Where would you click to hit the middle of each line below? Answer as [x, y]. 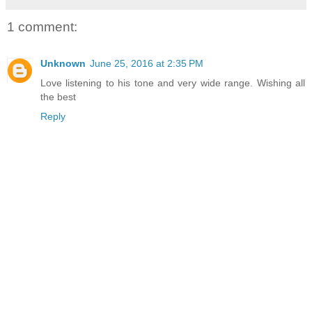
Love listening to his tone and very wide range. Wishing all [173, 83]
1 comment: [42, 27]
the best [58, 96]
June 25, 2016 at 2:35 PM [147, 63]
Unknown [63, 63]
